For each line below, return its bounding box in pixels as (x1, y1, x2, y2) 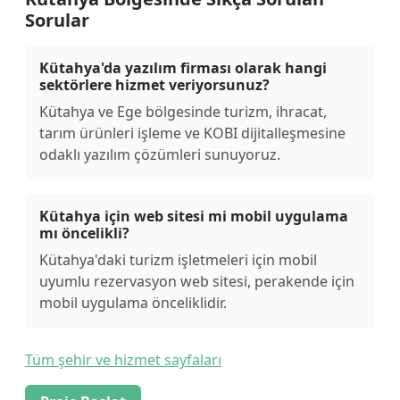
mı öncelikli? (39, 223, 129, 243)
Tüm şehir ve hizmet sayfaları (25, 350, 221, 370)
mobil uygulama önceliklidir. (39, 293, 227, 312)
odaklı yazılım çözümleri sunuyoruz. (39, 145, 280, 164)
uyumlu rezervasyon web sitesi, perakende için (39, 271, 354, 291)
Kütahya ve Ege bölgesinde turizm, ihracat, (39, 102, 327, 121)
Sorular (25, 8, 89, 32)
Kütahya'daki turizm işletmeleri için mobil (39, 250, 317, 270)
